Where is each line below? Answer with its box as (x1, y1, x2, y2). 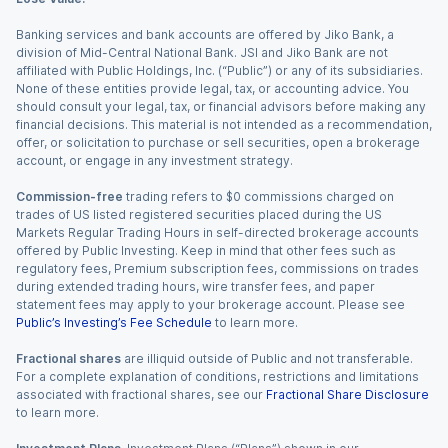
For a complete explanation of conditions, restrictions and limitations (16, 369, 419, 384)
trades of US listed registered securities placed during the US (16, 207, 382, 222)
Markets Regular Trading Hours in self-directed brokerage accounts (16, 225, 419, 240)
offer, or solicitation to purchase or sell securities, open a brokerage (16, 135, 420, 150)
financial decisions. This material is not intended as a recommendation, (16, 117, 432, 132)
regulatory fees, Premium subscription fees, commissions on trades (16, 261, 419, 276)
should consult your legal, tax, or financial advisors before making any (16, 99, 426, 114)
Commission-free (16, 189, 123, 204)
